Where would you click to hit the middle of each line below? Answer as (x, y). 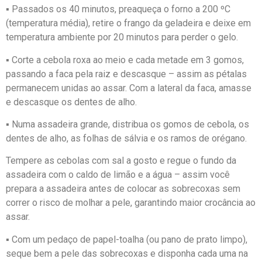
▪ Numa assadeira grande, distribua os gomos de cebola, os (127, 124)
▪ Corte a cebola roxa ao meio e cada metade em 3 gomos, (125, 60)
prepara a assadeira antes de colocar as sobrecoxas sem (123, 189)
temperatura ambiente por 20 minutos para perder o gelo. (122, 37)
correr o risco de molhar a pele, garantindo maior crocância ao (131, 203)
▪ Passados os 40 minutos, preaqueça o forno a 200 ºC (118, 9)
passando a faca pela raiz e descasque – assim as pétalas (126, 74)
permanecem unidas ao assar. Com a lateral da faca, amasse (129, 88)
